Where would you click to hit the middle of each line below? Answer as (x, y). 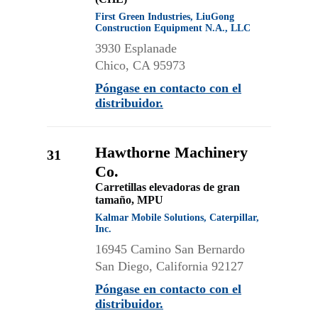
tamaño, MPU (129, 200)
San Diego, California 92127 (169, 266)
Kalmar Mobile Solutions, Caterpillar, (177, 218)
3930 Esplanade (136, 48)
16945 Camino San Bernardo (170, 249)
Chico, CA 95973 (140, 65)
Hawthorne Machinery (171, 152)
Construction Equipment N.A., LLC (173, 28)
